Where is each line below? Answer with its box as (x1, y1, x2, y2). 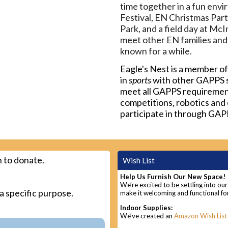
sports (128, 74, 153, 85)
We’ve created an (120, 212, 174, 220)
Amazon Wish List (174, 212, 227, 220)
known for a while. (120, 45, 192, 56)
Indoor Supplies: (120, 204, 173, 212)
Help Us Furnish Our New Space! (120, 173, 225, 181)
